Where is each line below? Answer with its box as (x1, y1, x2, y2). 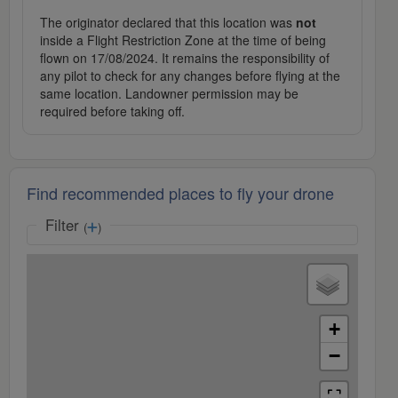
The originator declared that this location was (40, 13, 296, 32)
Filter (45, 214, 84, 236)
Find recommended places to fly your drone (27, 181, 334, 205)
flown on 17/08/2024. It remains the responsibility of (40, 49, 330, 68)
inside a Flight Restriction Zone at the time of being (40, 31, 326, 50)
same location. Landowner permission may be (40, 84, 298, 103)
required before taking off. (40, 102, 185, 121)
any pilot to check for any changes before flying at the (40, 67, 340, 85)
